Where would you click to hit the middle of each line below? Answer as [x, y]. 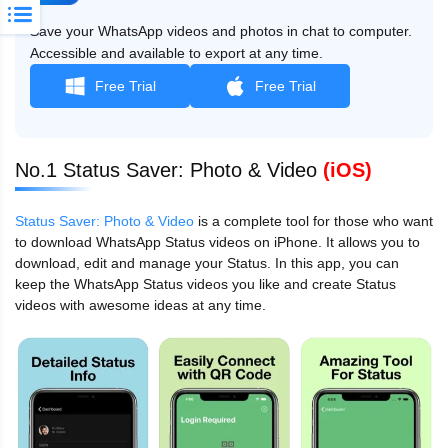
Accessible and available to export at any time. [176, 52]
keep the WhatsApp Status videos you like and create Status [205, 283]
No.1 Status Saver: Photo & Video [169, 169]
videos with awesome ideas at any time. [140, 304]
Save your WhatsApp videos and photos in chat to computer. [221, 30]
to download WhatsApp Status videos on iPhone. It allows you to [217, 241]
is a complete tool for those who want [313, 220]
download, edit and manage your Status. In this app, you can [207, 262]
